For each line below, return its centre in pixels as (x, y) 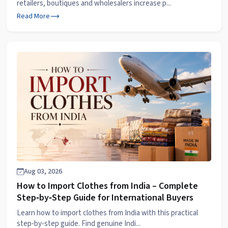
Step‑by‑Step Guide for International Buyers (105, 198)
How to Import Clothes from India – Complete (107, 186)
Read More (33, 17)
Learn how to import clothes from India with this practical (107, 213)
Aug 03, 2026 (43, 172)
